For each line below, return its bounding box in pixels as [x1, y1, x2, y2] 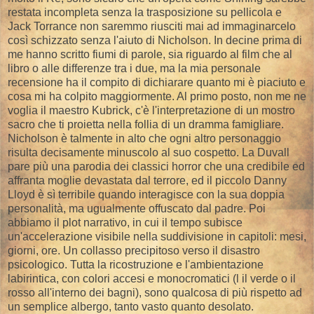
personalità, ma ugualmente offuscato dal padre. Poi [8, 202, 266, 214]
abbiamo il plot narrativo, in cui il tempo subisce [8, 216, 243, 228]
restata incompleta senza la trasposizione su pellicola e [8, 6, 282, 18]
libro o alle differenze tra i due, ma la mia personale [8, 62, 261, 74]
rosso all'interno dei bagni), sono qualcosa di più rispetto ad [8, 286, 302, 299]
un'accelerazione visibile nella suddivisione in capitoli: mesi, [8, 230, 306, 243]
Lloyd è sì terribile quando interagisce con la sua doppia [8, 188, 285, 200]
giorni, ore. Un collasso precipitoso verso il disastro [8, 244, 260, 257]
